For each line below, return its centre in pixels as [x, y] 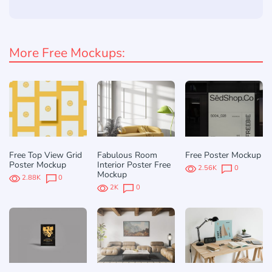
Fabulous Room [127, 155]
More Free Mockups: [67, 53]
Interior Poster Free [134, 165]
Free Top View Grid [46, 155]
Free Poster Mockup [223, 155]
